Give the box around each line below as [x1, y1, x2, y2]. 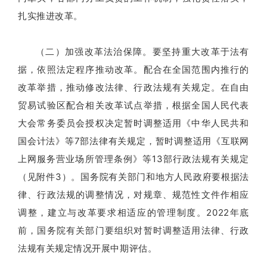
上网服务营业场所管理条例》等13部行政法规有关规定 [18, 153, 249, 164]
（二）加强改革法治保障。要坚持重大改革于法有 [36, 45, 249, 57]
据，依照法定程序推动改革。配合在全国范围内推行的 [18, 63, 249, 75]
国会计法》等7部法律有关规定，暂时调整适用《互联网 [18, 135, 249, 147]
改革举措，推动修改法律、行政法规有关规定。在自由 [18, 81, 249, 93]
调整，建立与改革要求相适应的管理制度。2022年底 [18, 206, 249, 218]
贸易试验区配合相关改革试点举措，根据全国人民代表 [18, 99, 249, 111]
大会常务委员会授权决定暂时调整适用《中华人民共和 [18, 117, 249, 129]
